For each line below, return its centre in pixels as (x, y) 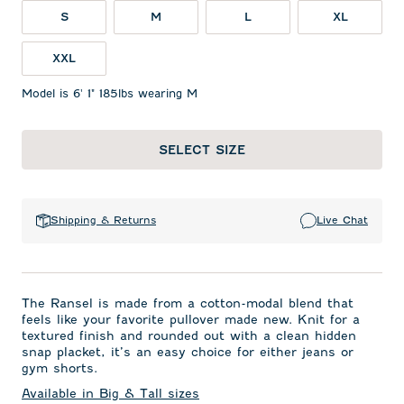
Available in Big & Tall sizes (110, 393)
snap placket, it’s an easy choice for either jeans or (188, 351)
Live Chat (342, 220)
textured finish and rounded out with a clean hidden (189, 335)
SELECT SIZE (202, 149)
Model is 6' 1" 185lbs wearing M (110, 93)
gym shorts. (60, 367)
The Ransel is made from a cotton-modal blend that (188, 303)
